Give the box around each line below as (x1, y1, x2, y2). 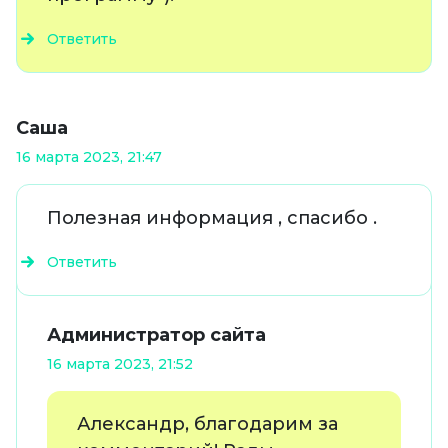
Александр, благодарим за (77, 413, 338, 436)
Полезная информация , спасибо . (47, 207, 377, 230)
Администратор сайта (47, 324, 266, 347)
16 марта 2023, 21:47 (16, 148, 162, 167)
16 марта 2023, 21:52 (47, 355, 193, 374)
